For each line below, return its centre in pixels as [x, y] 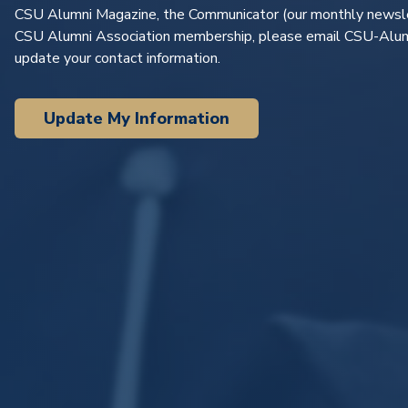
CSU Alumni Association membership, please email [179, 36]
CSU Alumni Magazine [86, 15]
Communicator [234, 15]
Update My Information [137, 118]
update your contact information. [117, 58]
